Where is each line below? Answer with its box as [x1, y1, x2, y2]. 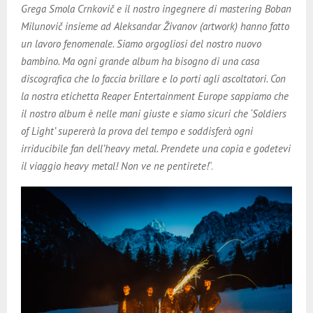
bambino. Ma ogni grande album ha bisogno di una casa [21, 54, 259, 68]
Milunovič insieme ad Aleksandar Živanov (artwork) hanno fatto [21, 19, 289, 33]
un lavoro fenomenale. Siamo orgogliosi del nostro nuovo [21, 36, 261, 50]
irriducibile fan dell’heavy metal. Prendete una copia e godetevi [21, 141, 291, 155]
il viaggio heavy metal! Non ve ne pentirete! [21, 159, 209, 173]
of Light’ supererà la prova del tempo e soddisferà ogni [21, 124, 253, 138]
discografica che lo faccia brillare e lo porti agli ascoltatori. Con [21, 71, 286, 85]
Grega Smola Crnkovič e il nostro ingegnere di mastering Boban [21, 1, 291, 15]
